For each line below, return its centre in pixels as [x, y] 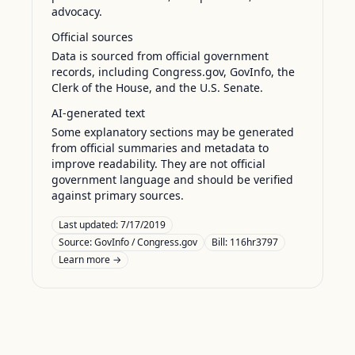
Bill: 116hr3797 [245, 242]
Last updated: [90, 225]
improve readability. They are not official [158, 164]
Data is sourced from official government [160, 56]
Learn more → [90, 260]
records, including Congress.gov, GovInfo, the [173, 72]
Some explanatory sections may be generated [173, 132]
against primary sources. [118, 195]
